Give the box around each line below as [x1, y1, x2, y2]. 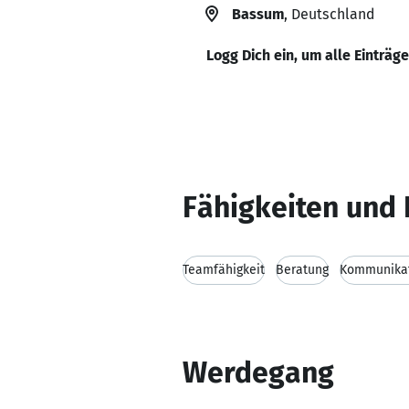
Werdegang [183, 355, 334, 390]
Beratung [276, 262, 329, 278]
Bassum [232, 5, 284, 23]
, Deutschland [284, 5, 374, 23]
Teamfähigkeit [183, 262, 265, 278]
